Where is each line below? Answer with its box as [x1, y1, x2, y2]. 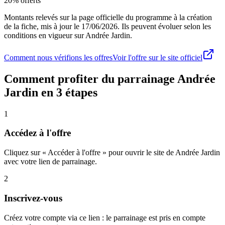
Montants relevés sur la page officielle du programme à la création [4, 13, 212, 22]
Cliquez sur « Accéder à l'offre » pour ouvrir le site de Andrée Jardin [4, 148, 220, 157]
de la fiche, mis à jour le [4, 22, 79, 31]
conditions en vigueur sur [4, 31, 85, 40]
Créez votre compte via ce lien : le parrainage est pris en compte [4, 213, 205, 222]
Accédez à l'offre [4, 128, 71, 139]
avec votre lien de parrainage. [4, 157, 97, 166]
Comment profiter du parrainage [4, 72, 177, 85]
